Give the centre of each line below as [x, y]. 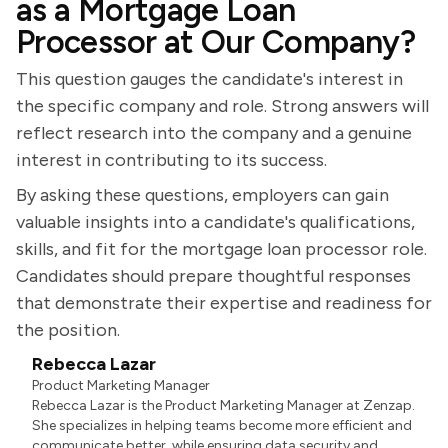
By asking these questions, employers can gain [202, 195]
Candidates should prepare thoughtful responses [213, 276]
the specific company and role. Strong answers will [222, 106]
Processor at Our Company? [215, 42]
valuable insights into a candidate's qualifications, [215, 222]
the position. [68, 330]
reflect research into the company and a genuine [214, 133]
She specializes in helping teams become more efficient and [222, 425]
